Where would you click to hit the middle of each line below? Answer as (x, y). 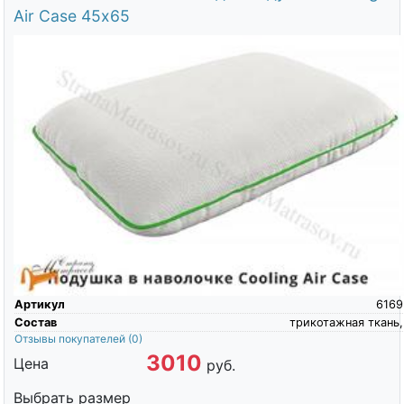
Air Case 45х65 (71, 16)
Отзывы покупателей (71, 339)
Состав (35, 323)
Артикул (39, 305)
